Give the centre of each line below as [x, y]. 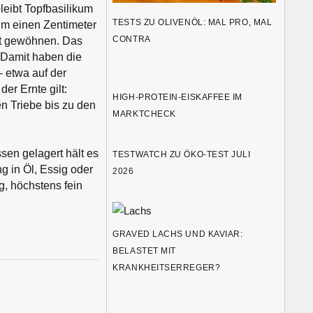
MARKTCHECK [144, 114]
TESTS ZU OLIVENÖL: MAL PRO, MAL [192, 23]
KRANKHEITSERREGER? [167, 268]
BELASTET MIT [144, 251]
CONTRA [132, 39]
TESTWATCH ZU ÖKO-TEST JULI [182, 154]
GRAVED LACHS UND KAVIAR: [178, 234]
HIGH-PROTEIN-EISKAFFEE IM [177, 97]
